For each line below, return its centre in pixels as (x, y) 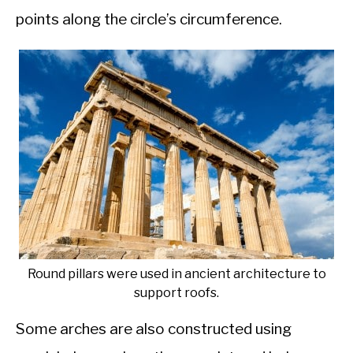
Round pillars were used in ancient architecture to (176, 274)
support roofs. (176, 293)
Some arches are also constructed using (154, 329)
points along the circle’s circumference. (149, 20)
